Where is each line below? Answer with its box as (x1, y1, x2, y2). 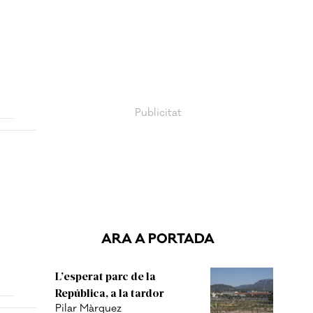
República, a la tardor (55, 286, 164, 299)
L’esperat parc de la (55, 269, 156, 282)
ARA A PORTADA (101, 231, 214, 247)
